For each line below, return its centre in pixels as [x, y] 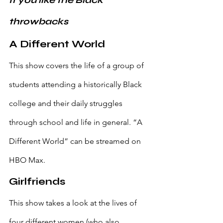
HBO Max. [27, 160]
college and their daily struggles [67, 104]
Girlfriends [37, 182]
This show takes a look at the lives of [74, 203]
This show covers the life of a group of [77, 66]
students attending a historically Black [76, 85]
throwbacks [39, 22]
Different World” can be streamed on [76, 141]
